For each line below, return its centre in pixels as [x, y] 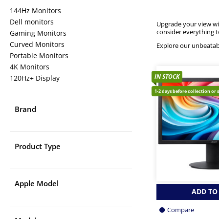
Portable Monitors [39, 55]
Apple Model [37, 184]
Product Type [38, 146]
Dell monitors [32, 22]
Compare [181, 210]
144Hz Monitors [35, 11]
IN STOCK [167, 76]
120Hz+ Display [35, 78]
